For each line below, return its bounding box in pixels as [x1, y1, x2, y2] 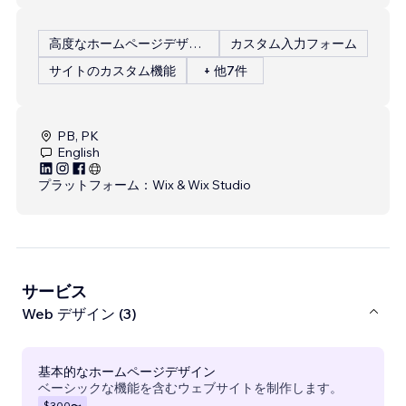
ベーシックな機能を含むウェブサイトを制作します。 [38, 379, 343, 396]
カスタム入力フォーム [230, 34, 357, 52]
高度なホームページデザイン [188, 34, 201, 52]
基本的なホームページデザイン [38, 362, 216, 380]
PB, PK [57, 127, 99, 144]
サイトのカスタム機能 [49, 62, 176, 79]
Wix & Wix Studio [152, 176, 251, 193]
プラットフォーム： [38, 176, 152, 193]
